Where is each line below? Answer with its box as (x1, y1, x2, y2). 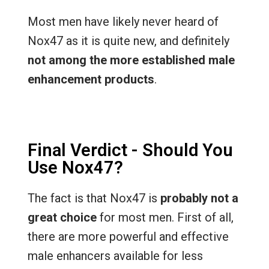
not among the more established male (27, 53, 235, 67)
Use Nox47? (27, 157, 123, 178)
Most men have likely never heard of (27, 14, 219, 29)
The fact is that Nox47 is (27, 191, 160, 205)
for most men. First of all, (96, 210, 234, 225)
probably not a (160, 191, 238, 205)
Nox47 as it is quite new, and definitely (27, 34, 229, 48)
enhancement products (27, 72, 154, 86)
